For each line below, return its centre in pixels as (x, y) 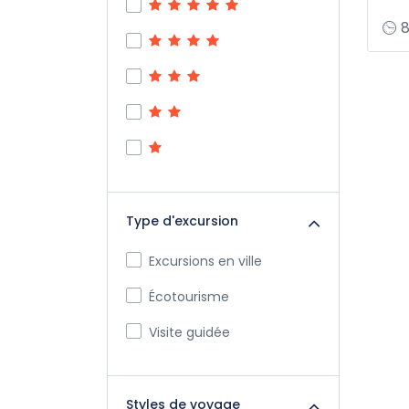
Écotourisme (189, 297)
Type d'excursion (182, 221)
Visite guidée (189, 332)
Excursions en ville (205, 261)
